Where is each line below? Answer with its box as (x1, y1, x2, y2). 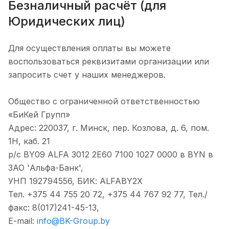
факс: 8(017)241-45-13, (8, 202, 99, 213)
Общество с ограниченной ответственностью (8, 96, 202, 106)
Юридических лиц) (8, 14, 125, 29)
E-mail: (8, 216, 37, 226)
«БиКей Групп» (8, 109, 73, 120)
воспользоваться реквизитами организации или (8, 56, 209, 66)
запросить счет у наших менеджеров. (8, 70, 166, 80)
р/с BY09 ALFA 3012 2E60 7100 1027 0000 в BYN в (8, 149, 213, 159)
